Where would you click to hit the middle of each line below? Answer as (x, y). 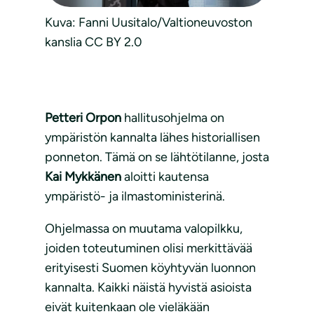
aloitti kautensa (165, 177)
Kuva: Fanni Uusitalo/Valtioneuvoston (149, 23)
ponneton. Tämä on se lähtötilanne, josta (157, 157)
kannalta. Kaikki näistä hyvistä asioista (148, 288)
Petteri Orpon (83, 118)
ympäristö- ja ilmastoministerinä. (136, 197)
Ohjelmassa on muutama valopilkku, (144, 229)
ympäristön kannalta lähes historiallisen (152, 138)
